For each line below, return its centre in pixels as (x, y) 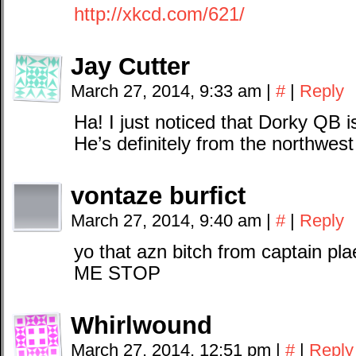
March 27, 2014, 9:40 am (168, 221)
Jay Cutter (130, 66)
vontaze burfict (158, 196)
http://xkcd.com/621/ (159, 14)
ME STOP (117, 273)
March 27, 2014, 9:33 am (168, 91)
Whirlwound (141, 325)
